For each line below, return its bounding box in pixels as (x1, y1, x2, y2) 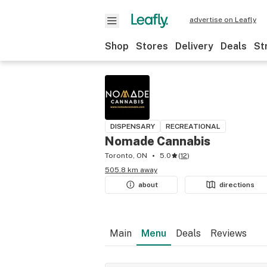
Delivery (175, 41, 213, 52)
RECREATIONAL (166, 122, 221, 131)
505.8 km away (105, 166, 157, 174)
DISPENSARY (110, 122, 155, 131)
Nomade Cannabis (105, 134, 210, 148)
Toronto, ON (105, 151, 147, 160)
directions (219, 181, 255, 189)
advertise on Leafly (190, 15, 256, 24)
